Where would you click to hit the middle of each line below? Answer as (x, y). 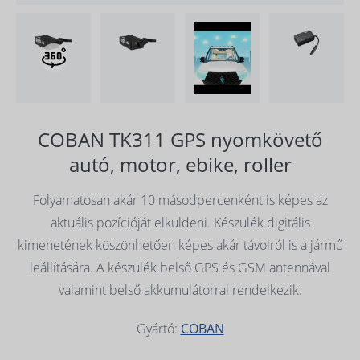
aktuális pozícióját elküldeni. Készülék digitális (180, 223)
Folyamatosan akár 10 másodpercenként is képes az (180, 200)
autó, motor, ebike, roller (180, 164)
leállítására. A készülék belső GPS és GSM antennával (180, 268)
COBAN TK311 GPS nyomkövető (180, 139)
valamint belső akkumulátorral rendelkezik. (180, 290)
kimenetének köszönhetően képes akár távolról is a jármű (180, 245)
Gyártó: (158, 329)
